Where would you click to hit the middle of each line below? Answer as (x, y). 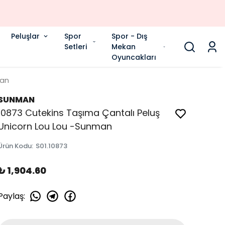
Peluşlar (25, 36)
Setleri (76, 46)
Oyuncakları (134, 57)
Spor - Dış (129, 36)
